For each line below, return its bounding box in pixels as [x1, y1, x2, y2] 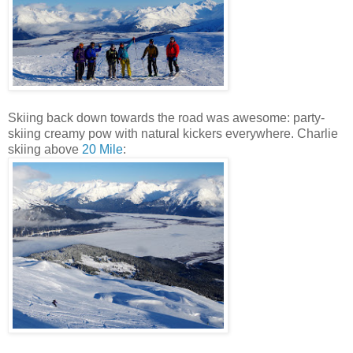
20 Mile [82, 143, 123, 157]
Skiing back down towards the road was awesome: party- [8, 111, 325, 125]
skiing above [8, 143, 82, 157]
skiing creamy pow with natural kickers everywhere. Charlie [8, 127, 338, 141]
